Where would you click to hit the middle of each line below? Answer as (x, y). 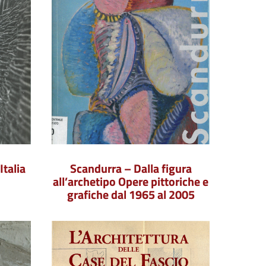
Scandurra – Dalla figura (131, 168)
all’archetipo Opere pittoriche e (131, 181)
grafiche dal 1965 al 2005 (131, 194)
